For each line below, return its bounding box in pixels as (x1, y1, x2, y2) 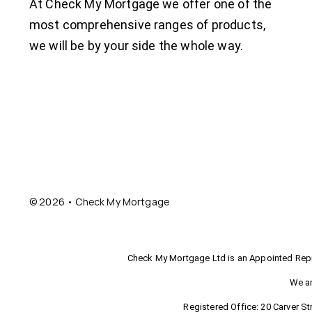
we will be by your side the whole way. (29, 38, 244, 54)
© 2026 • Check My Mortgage (29, 195, 170, 208)
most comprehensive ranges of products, (29, 17, 266, 33)
